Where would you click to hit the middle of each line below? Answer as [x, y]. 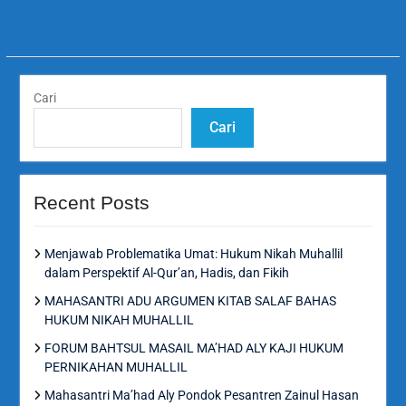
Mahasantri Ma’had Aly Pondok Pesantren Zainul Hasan [201, 395]
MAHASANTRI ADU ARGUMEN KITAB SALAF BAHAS [190, 300]
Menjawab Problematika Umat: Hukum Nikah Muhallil [193, 253]
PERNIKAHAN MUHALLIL [116, 367]
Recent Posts [91, 202]
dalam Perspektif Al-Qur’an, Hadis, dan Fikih [166, 272]
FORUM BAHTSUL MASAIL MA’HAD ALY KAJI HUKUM [193, 348]
